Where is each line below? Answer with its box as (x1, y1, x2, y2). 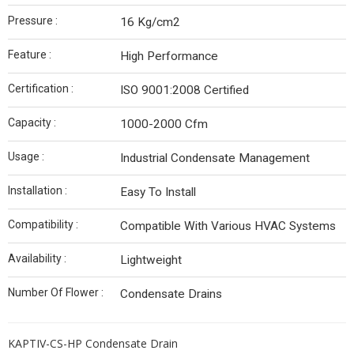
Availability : (8, 252, 66, 265)
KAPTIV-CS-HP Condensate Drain (8, 336, 178, 351)
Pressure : (8, 14, 58, 27)
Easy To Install (120, 185, 196, 199)
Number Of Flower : (8, 286, 104, 299)
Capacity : (8, 116, 56, 129)
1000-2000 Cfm (120, 117, 208, 131)
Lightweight (120, 253, 182, 267)
